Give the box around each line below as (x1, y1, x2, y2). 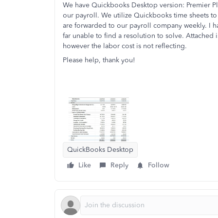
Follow (148, 161, 169, 169)
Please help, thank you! (63, 56, 135, 64)
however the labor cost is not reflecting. (63, 42, 189, 50)
